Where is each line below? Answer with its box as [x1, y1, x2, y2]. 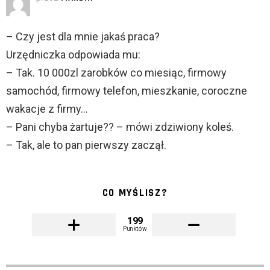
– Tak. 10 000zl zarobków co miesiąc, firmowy [6, 66, 227, 80]
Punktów [123, 225, 147, 233]
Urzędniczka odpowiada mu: [6, 48, 140, 61]
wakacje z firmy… [6, 102, 88, 116]
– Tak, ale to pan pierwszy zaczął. [6, 139, 166, 152]
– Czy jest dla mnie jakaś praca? [6, 30, 160, 43]
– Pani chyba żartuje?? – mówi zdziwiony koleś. [6, 121, 234, 134]
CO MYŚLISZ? [102, 186, 168, 200]
